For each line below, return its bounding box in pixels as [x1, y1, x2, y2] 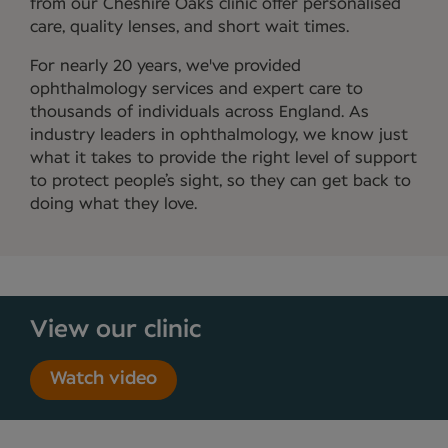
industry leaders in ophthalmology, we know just [30, 126, 408, 143]
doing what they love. [30, 195, 197, 212]
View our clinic [30, 317, 201, 342]
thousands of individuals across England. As [30, 103, 369, 120]
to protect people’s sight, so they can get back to [30, 172, 411, 189]
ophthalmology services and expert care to [30, 80, 363, 97]
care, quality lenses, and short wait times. [30, 18, 349, 35]
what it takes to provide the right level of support [30, 149, 417, 166]
